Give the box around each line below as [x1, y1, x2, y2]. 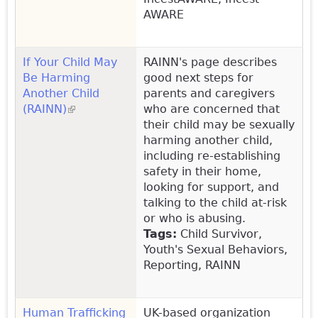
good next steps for [143, 70, 253, 84]
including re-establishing [143, 148, 280, 163]
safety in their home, [143, 164, 261, 178]
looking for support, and [143, 180, 279, 194]
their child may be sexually [143, 117, 295, 131]
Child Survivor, [177, 226, 262, 241]
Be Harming [23, 70, 90, 84]
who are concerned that [143, 102, 280, 116]
